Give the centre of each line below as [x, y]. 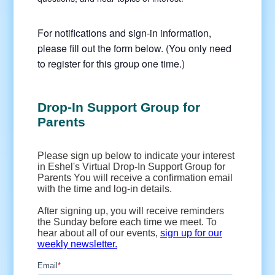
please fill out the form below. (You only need [134, 48]
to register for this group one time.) [111, 64]
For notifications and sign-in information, [124, 33]
